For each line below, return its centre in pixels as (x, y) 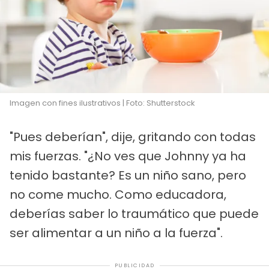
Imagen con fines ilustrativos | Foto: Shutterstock (102, 103)
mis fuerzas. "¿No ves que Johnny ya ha (128, 156)
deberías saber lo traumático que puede (134, 214)
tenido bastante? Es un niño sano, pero (128, 176)
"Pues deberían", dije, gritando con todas (133, 137)
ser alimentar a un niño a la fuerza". (116, 233)
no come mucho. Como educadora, (118, 195)
